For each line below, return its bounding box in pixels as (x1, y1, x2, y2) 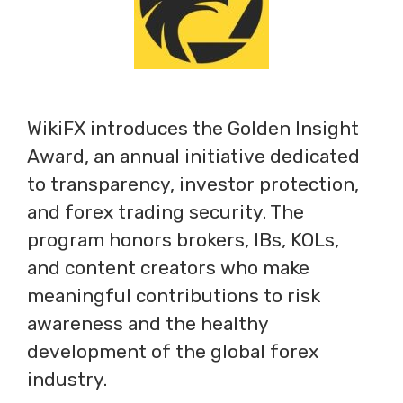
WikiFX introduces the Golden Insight (27, 117, 359, 139)
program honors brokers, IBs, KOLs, (27, 228, 339, 251)
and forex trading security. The (27, 201, 304, 223)
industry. (27, 368, 107, 390)
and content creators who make (27, 256, 309, 279)
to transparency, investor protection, (27, 173, 359, 195)
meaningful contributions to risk (27, 284, 320, 307)
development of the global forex (27, 340, 318, 363)
